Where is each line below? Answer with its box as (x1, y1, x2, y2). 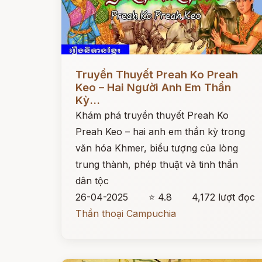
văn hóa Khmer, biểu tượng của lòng (75, 142, 238, 154)
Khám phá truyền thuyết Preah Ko (75, 109, 229, 121)
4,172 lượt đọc (192, 191, 256, 203)
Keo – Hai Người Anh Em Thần (75, 81, 231, 94)
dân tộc (75, 175, 109, 187)
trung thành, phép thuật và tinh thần (75, 158, 238, 170)
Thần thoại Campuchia (75, 208, 176, 219)
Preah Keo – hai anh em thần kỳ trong (75, 126, 245, 137)
